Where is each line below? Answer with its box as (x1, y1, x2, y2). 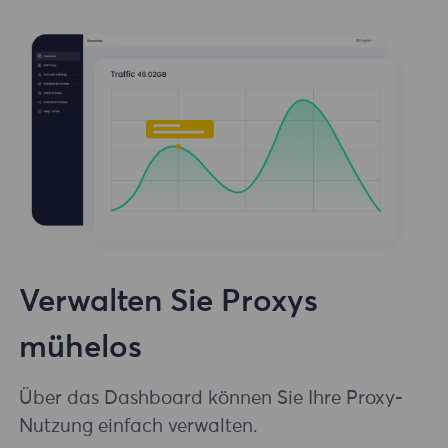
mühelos (19, 332, 143, 364)
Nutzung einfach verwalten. (19, 416, 259, 436)
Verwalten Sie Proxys (19, 286, 319, 318)
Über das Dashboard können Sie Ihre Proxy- (19, 388, 404, 408)
